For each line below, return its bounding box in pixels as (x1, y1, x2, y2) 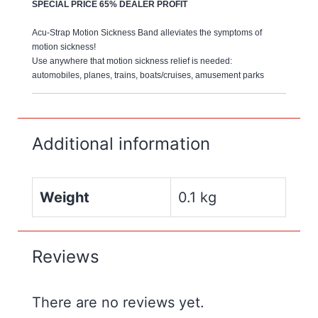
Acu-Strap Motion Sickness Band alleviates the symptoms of (32, 28, 262, 38)
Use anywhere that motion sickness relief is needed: (32, 56, 232, 67)
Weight (40, 189, 89, 207)
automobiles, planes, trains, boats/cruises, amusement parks (32, 70, 264, 81)
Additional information (32, 133, 210, 155)
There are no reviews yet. (32, 294, 204, 312)
